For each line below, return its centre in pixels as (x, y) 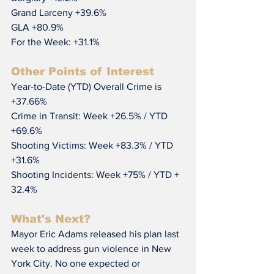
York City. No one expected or (77, 263)
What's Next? (51, 219)
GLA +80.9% (37, 27)
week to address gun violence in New (92, 248)
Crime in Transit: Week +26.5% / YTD (91, 116)
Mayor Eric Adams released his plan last (96, 234)
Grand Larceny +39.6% (59, 12)
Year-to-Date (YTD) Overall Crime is (87, 86)
